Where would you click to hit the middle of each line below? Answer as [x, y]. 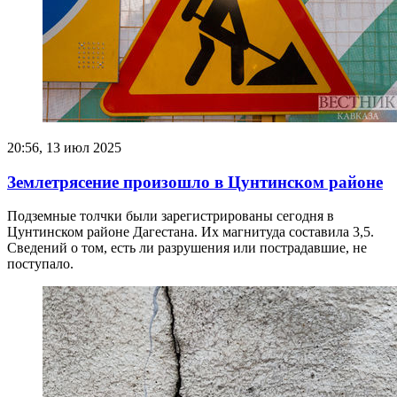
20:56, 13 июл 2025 [64, 147]
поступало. [40, 264]
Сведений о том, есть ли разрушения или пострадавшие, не [187, 248]
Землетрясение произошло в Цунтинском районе [195, 182]
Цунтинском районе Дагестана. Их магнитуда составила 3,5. [191, 232]
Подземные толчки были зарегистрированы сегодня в [171, 216]
